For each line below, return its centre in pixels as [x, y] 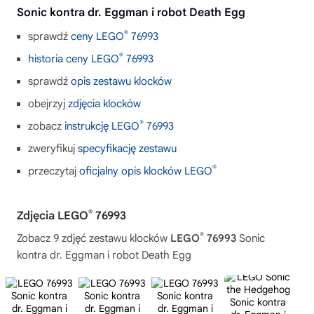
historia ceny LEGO [74, 59]
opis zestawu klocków [121, 81]
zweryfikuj [53, 149]
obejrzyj [48, 104]
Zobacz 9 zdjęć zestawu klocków [94, 238]
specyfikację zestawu [127, 149]
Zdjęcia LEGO [53, 216]
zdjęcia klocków [104, 104]
